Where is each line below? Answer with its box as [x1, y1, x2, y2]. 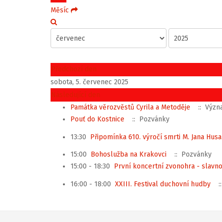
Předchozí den [51, 65, 97, 73]
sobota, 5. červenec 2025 [51, 78, 128, 86]
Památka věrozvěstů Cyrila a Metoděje [70, 103, 190, 111]
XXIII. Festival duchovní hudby [115, 179, 211, 188]
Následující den [51, 91, 100, 99]
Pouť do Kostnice [70, 115, 124, 123]
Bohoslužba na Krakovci [91, 150, 166, 159]
